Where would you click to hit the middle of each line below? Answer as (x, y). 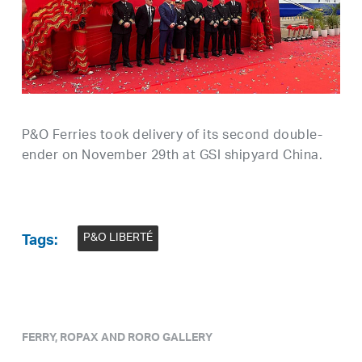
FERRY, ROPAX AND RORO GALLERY (117, 339)
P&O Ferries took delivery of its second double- (172, 136)
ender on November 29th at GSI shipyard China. (172, 156)
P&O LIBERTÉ (118, 238)
